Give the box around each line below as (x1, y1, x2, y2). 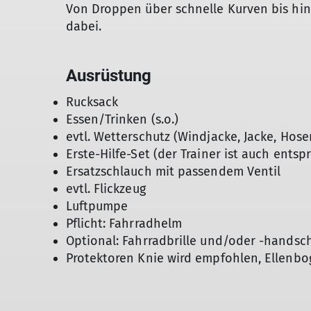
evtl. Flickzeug (65, 181, 146, 196)
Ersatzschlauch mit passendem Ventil (65, 164, 281, 179)
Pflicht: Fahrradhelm (65, 216, 183, 231)
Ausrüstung (65, 66, 152, 85)
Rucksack (65, 94, 119, 110)
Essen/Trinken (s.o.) (65, 112, 179, 127)
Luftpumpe (65, 199, 128, 214)
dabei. (65, 19, 101, 34)
